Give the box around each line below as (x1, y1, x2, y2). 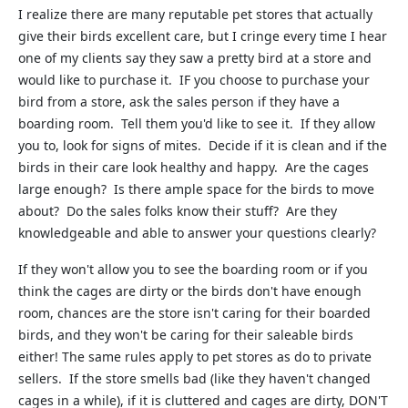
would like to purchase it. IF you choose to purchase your (18, 71, 370, 88)
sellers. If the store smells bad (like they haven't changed (18, 370, 371, 387)
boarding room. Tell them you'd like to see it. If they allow (18, 115, 375, 132)
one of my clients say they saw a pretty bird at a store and (18, 49, 372, 66)
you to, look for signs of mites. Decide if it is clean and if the (18, 137, 387, 154)
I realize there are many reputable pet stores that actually (18, 5, 372, 23)
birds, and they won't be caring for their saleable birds (18, 326, 353, 343)
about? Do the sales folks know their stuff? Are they (18, 202, 337, 219)
